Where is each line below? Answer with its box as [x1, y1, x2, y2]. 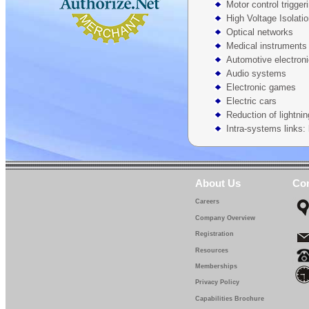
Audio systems [226, 68, 286, 79]
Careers [195, 198, 219, 206]
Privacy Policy [195, 279, 239, 286]
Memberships [195, 263, 237, 270]
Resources [195, 246, 228, 254]
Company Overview [195, 214, 255, 221]
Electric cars [226, 95, 277, 106]
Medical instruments [226, 40, 307, 51]
